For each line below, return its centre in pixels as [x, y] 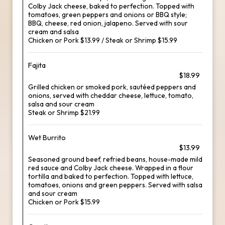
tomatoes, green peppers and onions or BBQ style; [107, 15]
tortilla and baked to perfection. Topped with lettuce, [111, 176]
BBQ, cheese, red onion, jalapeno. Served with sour [108, 23]
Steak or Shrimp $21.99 [64, 113]
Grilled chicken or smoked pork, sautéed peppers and [112, 87]
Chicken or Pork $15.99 [64, 202]
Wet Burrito [47, 138]
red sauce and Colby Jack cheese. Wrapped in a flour [111, 168]
